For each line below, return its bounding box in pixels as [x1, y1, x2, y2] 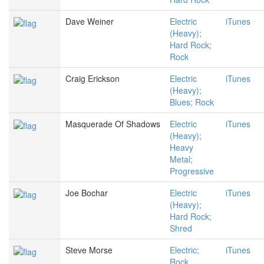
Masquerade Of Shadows [65, 118, 160, 130]
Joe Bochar [65, 187, 108, 199]
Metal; [170, 153, 193, 166]
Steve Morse [65, 244, 113, 256]
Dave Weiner [65, 15, 114, 28]
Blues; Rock [170, 96, 214, 108]
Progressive [170, 165, 214, 177]
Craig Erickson [65, 72, 120, 85]
